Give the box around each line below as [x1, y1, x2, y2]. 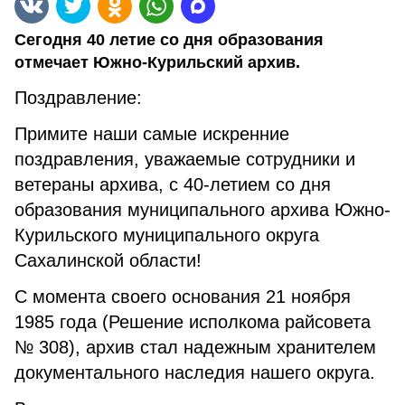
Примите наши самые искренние [14, 124, 289, 144]
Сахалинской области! [14, 250, 202, 270]
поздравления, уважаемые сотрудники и [14, 149, 355, 169]
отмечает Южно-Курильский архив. [14, 53, 300, 71]
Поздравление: [14, 88, 142, 108]
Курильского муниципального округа [14, 225, 319, 245]
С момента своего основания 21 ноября [14, 287, 351, 306]
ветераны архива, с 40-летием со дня [14, 174, 331, 194]
